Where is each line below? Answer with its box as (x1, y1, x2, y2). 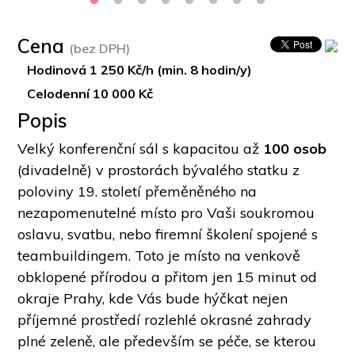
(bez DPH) (69, 40, 131, 56)
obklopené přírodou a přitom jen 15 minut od (17, 267, 318, 286)
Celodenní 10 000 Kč (27, 85, 154, 101)
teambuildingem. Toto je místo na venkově (17, 246, 301, 265)
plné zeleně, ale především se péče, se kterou (17, 331, 317, 350)
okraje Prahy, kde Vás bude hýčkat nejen (17, 288, 288, 307)
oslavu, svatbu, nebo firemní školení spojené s (17, 224, 319, 243)
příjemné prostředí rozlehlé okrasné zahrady (17, 310, 312, 329)
